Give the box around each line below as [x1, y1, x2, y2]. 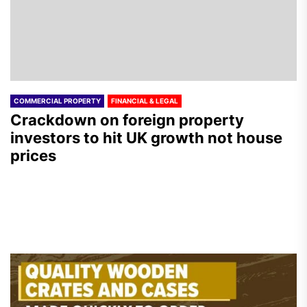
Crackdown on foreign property [10, 110, 244, 129]
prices [10, 146, 56, 164]
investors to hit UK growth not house [10, 128, 282, 147]
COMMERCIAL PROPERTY [14, 96, 101, 105]
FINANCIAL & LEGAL [111, 96, 178, 105]
